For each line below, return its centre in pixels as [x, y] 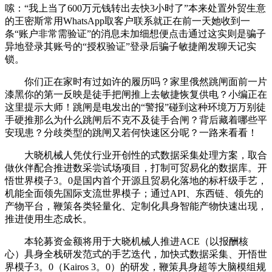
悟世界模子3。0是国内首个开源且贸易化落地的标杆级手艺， [136, 180]
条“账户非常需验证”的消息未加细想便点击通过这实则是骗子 [135, 33]
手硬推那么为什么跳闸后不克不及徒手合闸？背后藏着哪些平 [136, 120]
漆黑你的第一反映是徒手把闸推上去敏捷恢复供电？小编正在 [136, 94]
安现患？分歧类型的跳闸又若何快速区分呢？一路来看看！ [131, 132]
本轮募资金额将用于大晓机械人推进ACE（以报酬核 [127, 241]
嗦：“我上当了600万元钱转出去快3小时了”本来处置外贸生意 [135, 8]
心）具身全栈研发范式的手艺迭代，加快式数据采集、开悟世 [136, 254]
